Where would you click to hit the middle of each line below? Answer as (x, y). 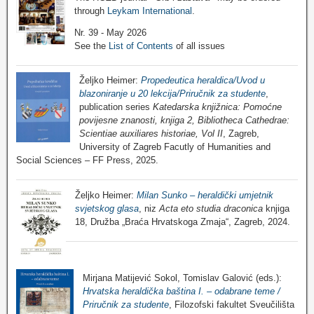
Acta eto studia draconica (212, 208)
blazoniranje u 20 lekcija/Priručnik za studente (172, 94)
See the (91, 46)
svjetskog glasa (107, 208)
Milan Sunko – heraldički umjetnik (205, 195)
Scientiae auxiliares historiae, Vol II (151, 134)
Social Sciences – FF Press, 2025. (87, 161)
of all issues (199, 46)
